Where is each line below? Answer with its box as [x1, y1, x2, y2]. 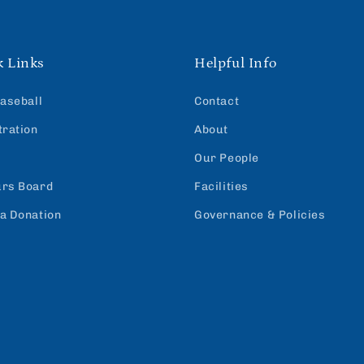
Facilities [194, 179, 249, 193]
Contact [194, 93, 240, 108]
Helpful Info [194, 54, 277, 71]
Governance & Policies [194, 207, 326, 222]
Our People [194, 150, 259, 165]
